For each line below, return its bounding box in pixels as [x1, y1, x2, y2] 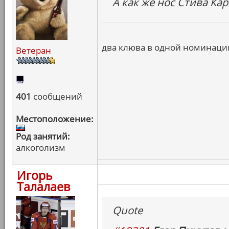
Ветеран [16, 44, 51, 56]
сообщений [31, 90, 82, 102]
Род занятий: [16, 130, 70, 142]
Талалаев [17, 178, 70, 195]
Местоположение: [16, 113, 94, 125]
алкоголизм [16, 142, 65, 153]
